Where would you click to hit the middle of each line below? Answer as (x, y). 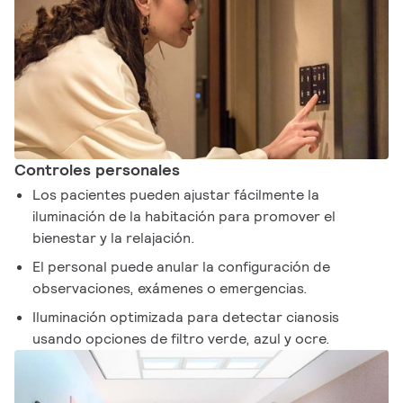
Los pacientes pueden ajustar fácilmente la (176, 194)
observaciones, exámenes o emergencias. (170, 288)
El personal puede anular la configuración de (182, 266)
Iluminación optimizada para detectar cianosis (186, 317)
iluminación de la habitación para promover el (184, 216)
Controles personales (98, 169)
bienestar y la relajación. (114, 237)
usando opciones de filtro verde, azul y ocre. (182, 338)
